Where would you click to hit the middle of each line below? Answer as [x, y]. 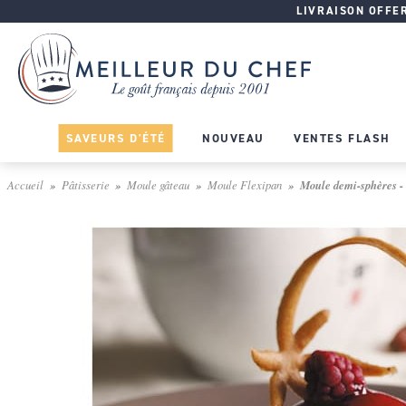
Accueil [25, 184]
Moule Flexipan [244, 184]
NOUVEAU [233, 138]
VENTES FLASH [342, 138]
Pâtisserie [85, 184]
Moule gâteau [159, 184]
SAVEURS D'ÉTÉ [116, 138]
